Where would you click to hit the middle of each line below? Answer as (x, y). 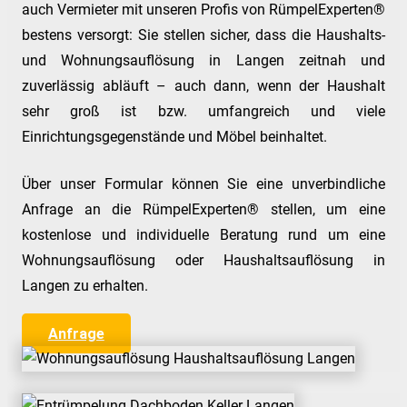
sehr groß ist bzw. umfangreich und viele (203, 112)
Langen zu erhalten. (85, 286)
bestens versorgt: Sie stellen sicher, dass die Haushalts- (203, 35)
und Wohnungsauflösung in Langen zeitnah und (203, 61)
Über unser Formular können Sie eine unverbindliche (203, 184)
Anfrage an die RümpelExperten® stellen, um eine (203, 210)
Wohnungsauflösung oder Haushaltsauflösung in (203, 261)
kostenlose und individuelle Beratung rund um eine (203, 235)
